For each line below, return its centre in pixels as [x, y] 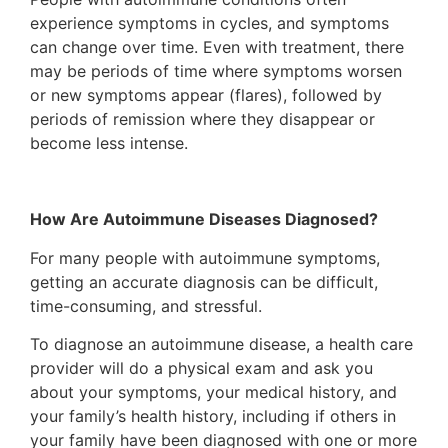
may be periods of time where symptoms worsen [216, 70]
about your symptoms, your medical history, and [213, 392]
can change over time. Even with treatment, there [217, 46]
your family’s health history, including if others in [213, 416]
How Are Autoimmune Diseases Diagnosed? [204, 219]
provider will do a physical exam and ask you [201, 368]
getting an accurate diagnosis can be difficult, [204, 281]
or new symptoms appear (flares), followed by [206, 94]
